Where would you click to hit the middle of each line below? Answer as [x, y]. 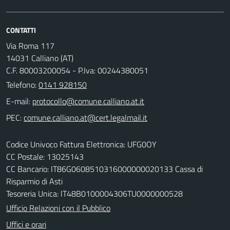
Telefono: [22, 84]
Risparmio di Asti [34, 181]
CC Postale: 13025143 [45, 156]
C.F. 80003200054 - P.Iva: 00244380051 [77, 70]
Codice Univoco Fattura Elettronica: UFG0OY [81, 144]
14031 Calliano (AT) [40, 58]
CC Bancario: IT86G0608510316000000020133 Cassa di [104, 169]
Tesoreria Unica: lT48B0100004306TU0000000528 [94, 193]
